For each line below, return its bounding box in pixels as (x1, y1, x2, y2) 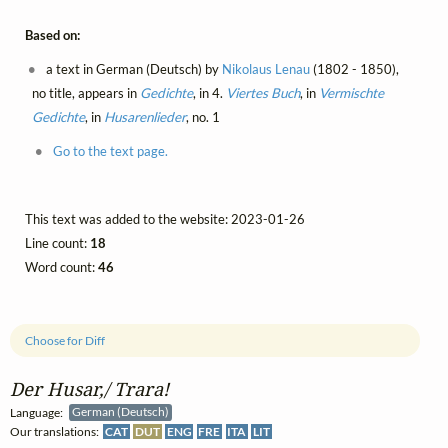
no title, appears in (31, 85, 140, 102)
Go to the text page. (52, 143, 168, 160)
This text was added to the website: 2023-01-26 (25, 211, 305, 228)
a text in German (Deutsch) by (43, 61, 223, 78)
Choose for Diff (25, 332, 106, 348)
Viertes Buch (225, 85, 300, 102)
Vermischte (318, 85, 384, 102)
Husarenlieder (103, 109, 186, 126)
